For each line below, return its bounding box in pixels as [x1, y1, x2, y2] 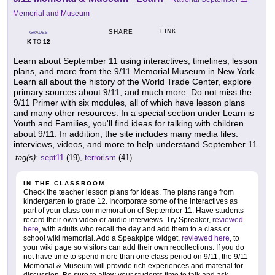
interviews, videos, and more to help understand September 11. [14, 139, 260, 150]
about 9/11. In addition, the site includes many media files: [14, 129, 238, 139]
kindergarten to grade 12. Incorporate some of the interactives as [23, 197, 238, 206]
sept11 [41, 153, 64, 163]
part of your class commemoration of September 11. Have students [23, 206, 244, 215]
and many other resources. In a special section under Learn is [14, 108, 254, 118]
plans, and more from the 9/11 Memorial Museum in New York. [14, 66, 257, 77]
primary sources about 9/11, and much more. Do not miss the [14, 87, 252, 98]
